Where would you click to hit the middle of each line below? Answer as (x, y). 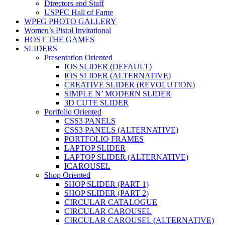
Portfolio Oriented (73, 112)
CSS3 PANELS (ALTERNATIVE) (121, 130)
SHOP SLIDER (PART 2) (106, 193)
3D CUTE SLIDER (96, 103)
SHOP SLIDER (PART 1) (106, 184)
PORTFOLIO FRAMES (104, 139)
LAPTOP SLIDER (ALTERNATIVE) (126, 157)
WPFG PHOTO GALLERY (70, 22)
